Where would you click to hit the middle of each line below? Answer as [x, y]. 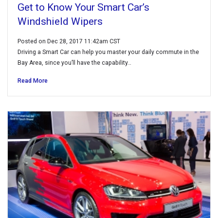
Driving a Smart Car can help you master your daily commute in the [108, 52]
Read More [33, 81]
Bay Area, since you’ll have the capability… [74, 63]
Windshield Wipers [60, 21]
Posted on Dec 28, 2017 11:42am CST [69, 41]
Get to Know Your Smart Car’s [83, 7]
